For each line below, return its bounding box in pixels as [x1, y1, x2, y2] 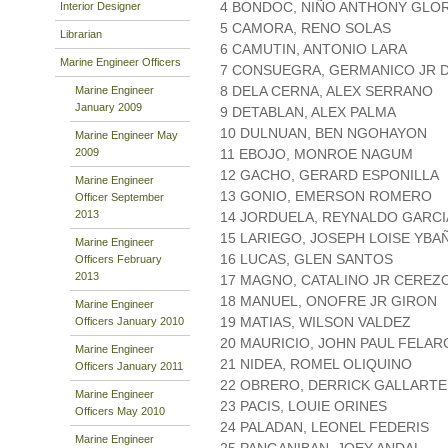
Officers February [75, 252, 162, 265]
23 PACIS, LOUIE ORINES [220, 398, 387, 415]
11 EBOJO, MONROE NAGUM [220, 146, 413, 163]
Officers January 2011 [75, 359, 183, 372]
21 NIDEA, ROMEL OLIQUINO [220, 356, 412, 373]
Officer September [75, 190, 164, 203]
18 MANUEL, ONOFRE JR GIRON [220, 293, 437, 310]
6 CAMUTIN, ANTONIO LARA [220, 41, 407, 58]
